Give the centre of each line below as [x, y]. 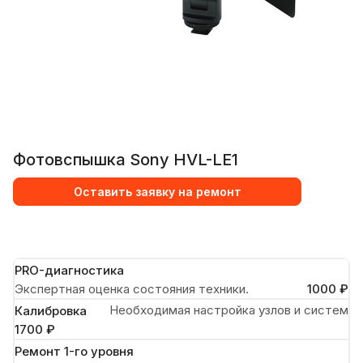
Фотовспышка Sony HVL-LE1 [126, 160]
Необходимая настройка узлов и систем [229, 310]
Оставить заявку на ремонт [157, 191]
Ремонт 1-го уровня [74, 351]
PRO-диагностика [69, 270]
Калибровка [51, 310]
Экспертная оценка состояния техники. [132, 288]
